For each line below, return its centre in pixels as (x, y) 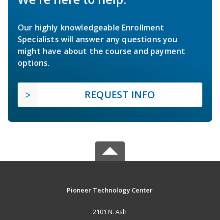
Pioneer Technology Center (110, 190)
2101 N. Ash (110, 211)
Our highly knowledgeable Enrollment (91, 27)
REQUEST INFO (120, 94)
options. (34, 63)
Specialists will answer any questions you (98, 39)
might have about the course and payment (102, 51)
